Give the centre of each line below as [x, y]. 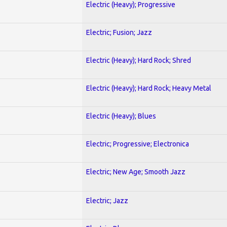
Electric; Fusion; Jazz [119, 32]
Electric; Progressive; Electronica [138, 144]
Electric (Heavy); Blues [121, 116]
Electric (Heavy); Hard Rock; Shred [139, 60]
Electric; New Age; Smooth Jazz [136, 172]
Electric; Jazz [107, 200]
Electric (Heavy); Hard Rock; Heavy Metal [149, 88]
